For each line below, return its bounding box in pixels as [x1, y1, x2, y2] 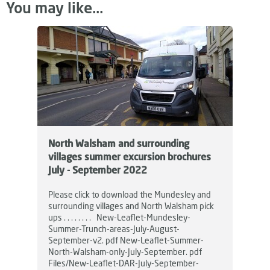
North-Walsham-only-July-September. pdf [48, 245, 202, 257]
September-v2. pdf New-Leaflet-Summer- [48, 234, 204, 246]
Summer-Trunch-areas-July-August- [48, 222, 180, 234]
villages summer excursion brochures [48, 149, 211, 163]
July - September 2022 [48, 163, 147, 177]
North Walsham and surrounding [48, 136, 189, 150]
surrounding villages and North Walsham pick [48, 199, 214, 212]
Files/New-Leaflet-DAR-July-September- [48, 257, 199, 269]
